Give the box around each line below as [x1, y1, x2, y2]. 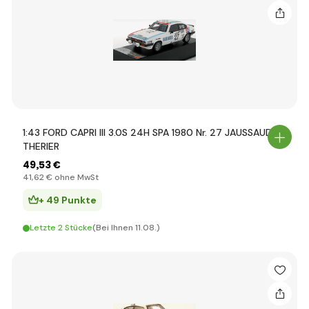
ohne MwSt [52, 172, 99, 183]
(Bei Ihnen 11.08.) [92, 222, 160, 233]
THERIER [23, 140, 59, 152]
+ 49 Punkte [39, 194, 97, 206]
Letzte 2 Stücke [30, 222, 92, 233]
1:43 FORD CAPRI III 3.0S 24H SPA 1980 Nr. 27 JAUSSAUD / [23, 126, 279, 139]
